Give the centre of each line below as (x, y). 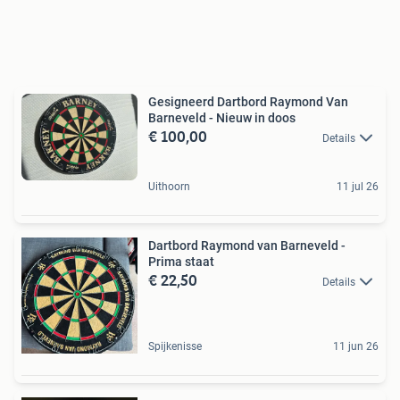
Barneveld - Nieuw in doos (222, 117)
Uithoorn (169, 186)
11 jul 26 (358, 186)
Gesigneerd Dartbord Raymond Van (248, 101)
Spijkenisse (175, 346)
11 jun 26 (356, 346)
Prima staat (181, 261)
